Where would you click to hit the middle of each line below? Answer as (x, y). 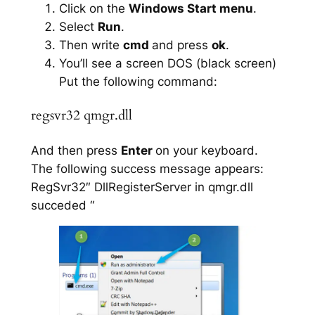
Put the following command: (138, 82)
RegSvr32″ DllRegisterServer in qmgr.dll (142, 187)
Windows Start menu (191, 9)
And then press (76, 150)
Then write (91, 45)
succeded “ (62, 205)
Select (78, 27)
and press (181, 45)
